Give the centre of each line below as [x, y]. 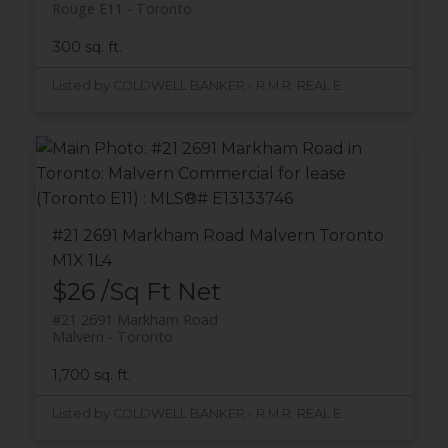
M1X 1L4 [81, 260]
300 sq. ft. [86, 46]
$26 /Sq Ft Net [136, 291]
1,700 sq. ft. [91, 375]
